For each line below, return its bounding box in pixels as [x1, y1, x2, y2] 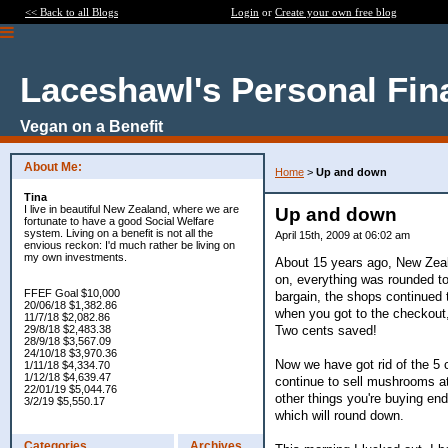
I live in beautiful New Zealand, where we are [24, 203, 239, 215]
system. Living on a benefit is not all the [24, 227, 213, 239]
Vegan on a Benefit [20, 118, 163, 135]
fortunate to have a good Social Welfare [24, 215, 214, 227]
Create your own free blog [275, 6, 397, 18]
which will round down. [275, 407, 404, 423]
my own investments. [24, 251, 127, 263]
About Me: [24, 160, 82, 174]
